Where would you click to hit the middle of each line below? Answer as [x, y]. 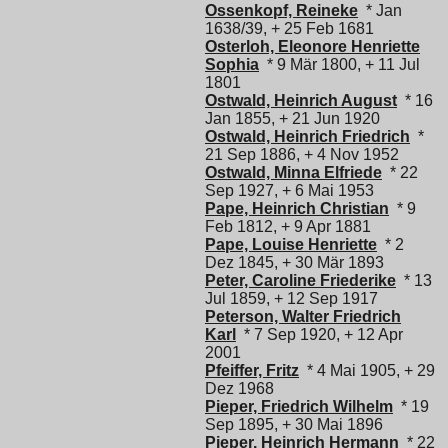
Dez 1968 [239, 388]
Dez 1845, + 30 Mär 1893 [294, 262]
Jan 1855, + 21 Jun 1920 [292, 118]
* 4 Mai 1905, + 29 [367, 370]
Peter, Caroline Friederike [300, 280]
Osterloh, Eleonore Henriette [312, 46]
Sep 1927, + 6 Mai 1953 [289, 190]
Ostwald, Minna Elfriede [293, 172]
